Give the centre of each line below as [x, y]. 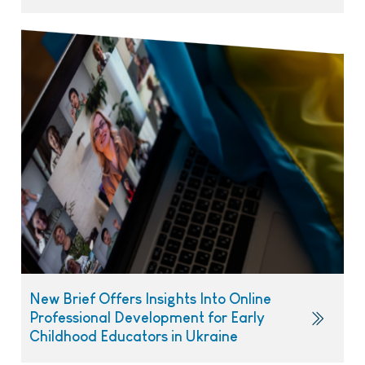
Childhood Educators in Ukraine [134, 337]
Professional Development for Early [147, 318]
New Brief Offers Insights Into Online [150, 299]
